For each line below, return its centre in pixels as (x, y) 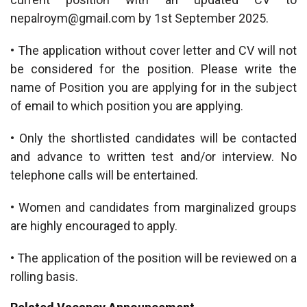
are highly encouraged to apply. (94, 226)
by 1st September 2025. (202, 18)
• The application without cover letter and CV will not (153, 50)
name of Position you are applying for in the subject (153, 87)
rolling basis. (44, 277)
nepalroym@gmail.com (73, 18)
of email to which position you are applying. (127, 106)
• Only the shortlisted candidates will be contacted (153, 138)
